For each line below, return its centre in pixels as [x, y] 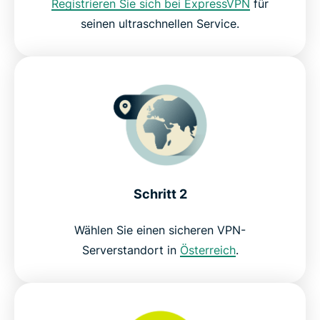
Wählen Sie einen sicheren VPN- [160, 230]
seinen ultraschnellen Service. [160, 24]
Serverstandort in [131, 250]
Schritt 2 [160, 194]
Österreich [207, 250]
